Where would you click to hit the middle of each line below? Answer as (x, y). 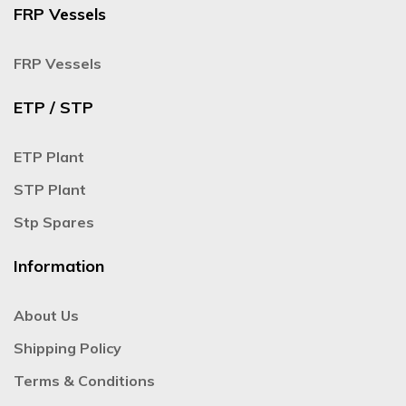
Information (59, 266)
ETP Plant (49, 156)
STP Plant (50, 189)
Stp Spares (54, 222)
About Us (46, 315)
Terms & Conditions (84, 380)
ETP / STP (53, 107)
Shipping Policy (68, 348)
